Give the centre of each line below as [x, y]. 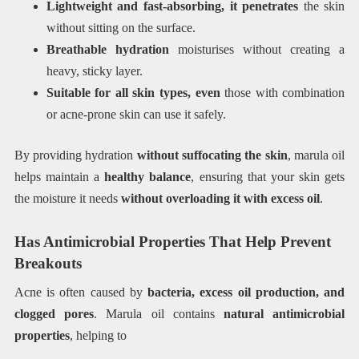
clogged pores [54, 314]
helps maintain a [59, 176]
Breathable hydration [107, 49]
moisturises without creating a [257, 49]
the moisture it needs [67, 198]
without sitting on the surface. [121, 27]
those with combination [282, 92]
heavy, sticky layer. [94, 71]
